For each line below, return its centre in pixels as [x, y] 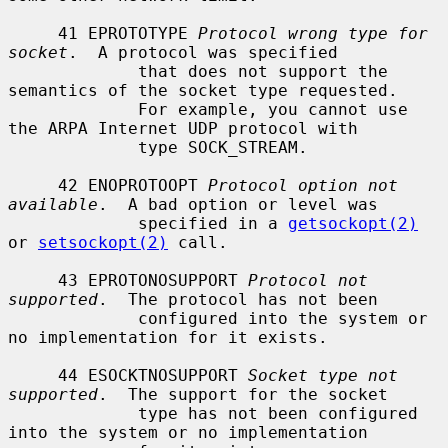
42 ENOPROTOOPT [133, 185]
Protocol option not [303, 185]
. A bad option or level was [238, 204]
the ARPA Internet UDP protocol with [183, 128]
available [53, 204]
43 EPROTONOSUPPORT [153, 280]
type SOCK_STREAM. [73, 147]
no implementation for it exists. [168, 337]
